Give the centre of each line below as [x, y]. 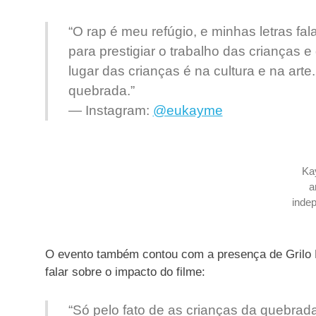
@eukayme [188, 110]
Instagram [115, 110]
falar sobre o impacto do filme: [125, 272]
